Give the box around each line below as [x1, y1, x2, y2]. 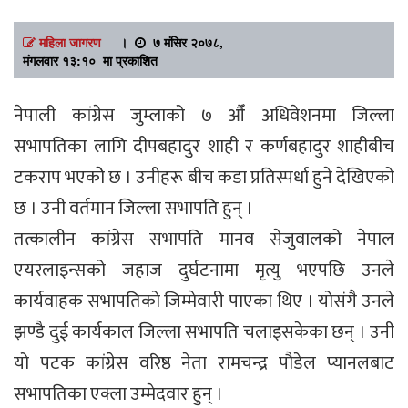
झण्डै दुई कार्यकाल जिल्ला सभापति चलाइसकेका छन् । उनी [14, 316, 394, 348]
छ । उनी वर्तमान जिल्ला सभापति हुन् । [14, 192, 253, 224]
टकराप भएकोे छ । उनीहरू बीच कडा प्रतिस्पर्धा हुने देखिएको [14, 161, 394, 193]
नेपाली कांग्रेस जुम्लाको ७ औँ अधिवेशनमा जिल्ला [14, 99, 394, 131]
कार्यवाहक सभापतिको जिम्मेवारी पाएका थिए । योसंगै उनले [14, 285, 394, 317]
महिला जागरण [39, 32, 101, 51]
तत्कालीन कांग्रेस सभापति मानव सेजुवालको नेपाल [14, 223, 394, 255]
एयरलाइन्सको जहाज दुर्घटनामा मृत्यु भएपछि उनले [14, 254, 394, 286]
